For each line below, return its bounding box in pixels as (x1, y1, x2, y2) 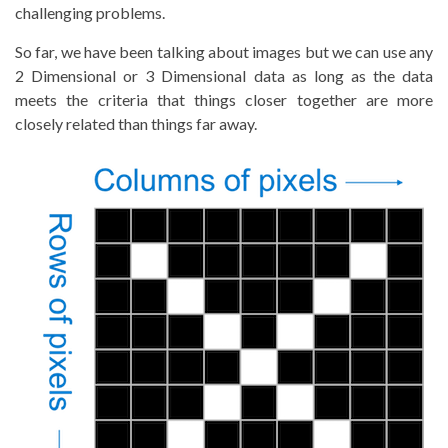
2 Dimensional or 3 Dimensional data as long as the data (15, 65, 433, 85)
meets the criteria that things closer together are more (15, 89, 433, 109)
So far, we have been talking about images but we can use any (15, 41, 433, 61)
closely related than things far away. (15, 113, 257, 133)
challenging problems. (15, 2, 165, 22)
